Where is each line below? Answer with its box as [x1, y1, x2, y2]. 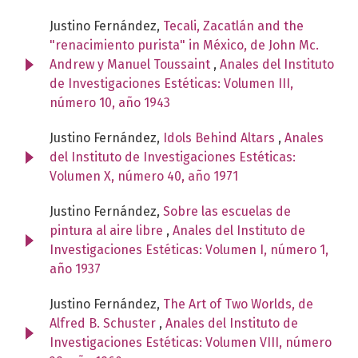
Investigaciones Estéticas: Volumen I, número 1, [50, 241, 328, 257]
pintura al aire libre [50, 222, 166, 238]
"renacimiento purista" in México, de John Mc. [50, 37, 319, 53]
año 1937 [50, 261, 101, 276]
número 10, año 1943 [50, 94, 170, 110]
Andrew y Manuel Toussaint [50, 56, 213, 72]
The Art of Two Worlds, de [163, 296, 313, 312]
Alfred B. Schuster [50, 315, 159, 331]
